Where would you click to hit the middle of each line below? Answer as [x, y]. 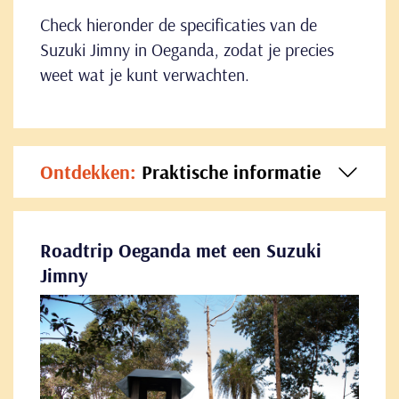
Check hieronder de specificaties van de [179, 24]
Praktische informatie [228, 172]
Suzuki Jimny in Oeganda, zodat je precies [187, 49]
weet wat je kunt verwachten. [145, 74]
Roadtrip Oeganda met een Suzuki [181, 250]
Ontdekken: [88, 172]
